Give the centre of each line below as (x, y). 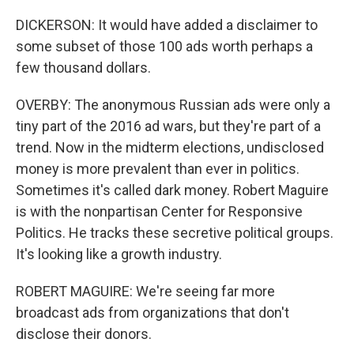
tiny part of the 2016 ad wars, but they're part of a (168, 126)
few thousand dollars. (83, 68)
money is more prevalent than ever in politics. (158, 169)
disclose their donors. (84, 334)
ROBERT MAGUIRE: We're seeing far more (145, 292)
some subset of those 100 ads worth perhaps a (164, 47)
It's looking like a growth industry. (119, 254)
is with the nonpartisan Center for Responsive (159, 212)
